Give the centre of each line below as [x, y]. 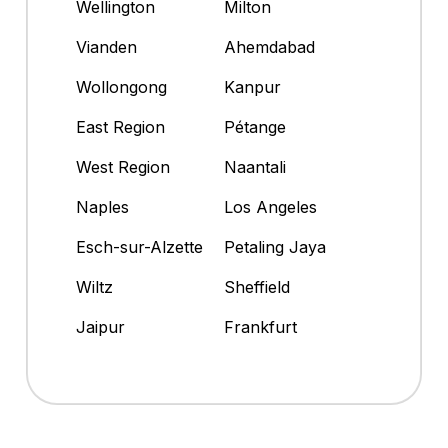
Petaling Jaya [275, 247]
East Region [120, 127]
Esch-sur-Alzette [139, 247]
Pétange [255, 127]
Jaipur [100, 327]
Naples [102, 207]
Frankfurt [260, 327]
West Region [123, 167]
